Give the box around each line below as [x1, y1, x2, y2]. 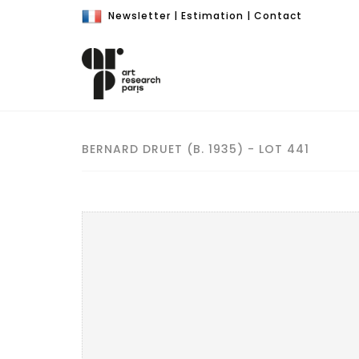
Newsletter [108, 9, 171, 22]
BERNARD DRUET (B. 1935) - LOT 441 [82, 141, 309, 157]
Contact [254, 9, 302, 22]
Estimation [181, 9, 244, 22]
